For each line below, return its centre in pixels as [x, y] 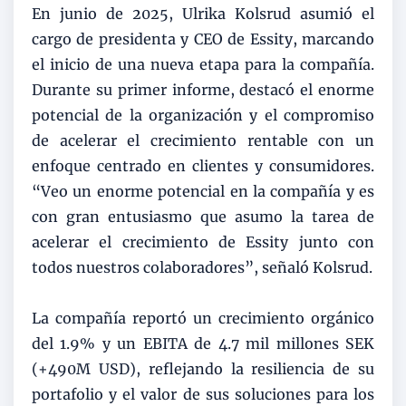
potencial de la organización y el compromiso [203, 115]
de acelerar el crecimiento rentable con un [203, 140]
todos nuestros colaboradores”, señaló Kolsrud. [202, 267]
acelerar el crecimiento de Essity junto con [203, 242]
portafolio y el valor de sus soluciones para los [203, 394]
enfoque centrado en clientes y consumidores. [203, 165]
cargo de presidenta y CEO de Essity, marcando [203, 39]
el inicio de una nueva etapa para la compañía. [203, 64]
